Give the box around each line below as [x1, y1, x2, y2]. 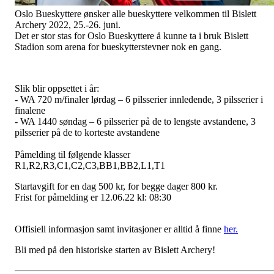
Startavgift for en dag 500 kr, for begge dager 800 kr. [15, 181, 218, 192]
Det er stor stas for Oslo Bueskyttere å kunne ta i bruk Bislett [15, 31, 248, 42]
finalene [15, 105, 45, 116]
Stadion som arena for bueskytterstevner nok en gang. [15, 42, 224, 53]
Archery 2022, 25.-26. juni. [15, 20, 120, 31]
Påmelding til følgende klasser [15, 149, 130, 160]
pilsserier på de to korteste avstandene [15, 127, 160, 138]
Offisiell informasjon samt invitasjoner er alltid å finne [15, 224, 224, 235]
